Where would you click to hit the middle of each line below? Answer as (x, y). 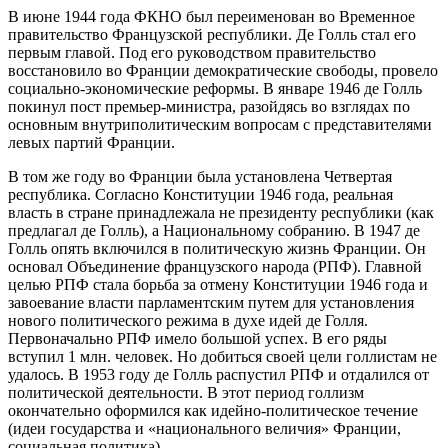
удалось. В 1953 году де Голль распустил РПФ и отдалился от (218, 374)
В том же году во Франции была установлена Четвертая (200, 176)
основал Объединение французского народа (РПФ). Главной (215, 266)
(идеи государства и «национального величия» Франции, (204, 428)
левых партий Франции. (91, 142)
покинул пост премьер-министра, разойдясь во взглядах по (209, 106)
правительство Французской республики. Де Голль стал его (212, 34)
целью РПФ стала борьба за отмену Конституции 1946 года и (218, 284)
